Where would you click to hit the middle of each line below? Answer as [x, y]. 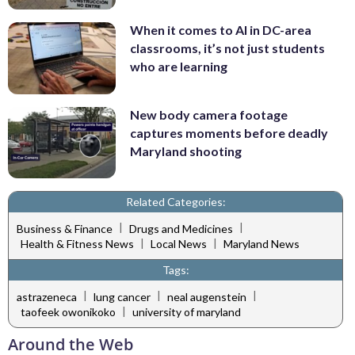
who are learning [179, 67]
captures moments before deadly [229, 132]
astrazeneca [47, 296]
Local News [179, 244]
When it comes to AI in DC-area [221, 30]
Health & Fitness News [77, 244]
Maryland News [261, 244]
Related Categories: [176, 202]
